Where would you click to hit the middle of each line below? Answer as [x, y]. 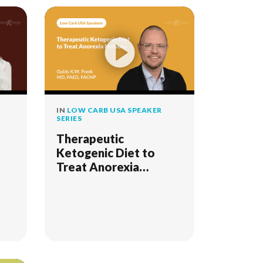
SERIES [69, 118]
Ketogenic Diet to [106, 153]
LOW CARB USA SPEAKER [114, 110]
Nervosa [80, 181]
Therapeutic [90, 139]
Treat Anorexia [98, 167]
